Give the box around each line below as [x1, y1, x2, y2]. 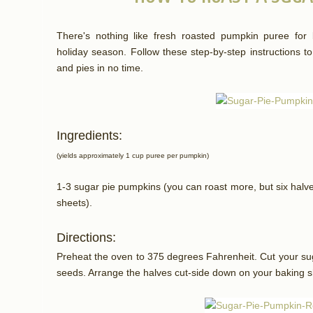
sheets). [57, 198, 92, 209]
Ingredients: [57, 129, 122, 143]
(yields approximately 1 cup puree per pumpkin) [57, 152, 209, 160]
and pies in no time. [57, 63, 143, 74]
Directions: [57, 231, 116, 245]
